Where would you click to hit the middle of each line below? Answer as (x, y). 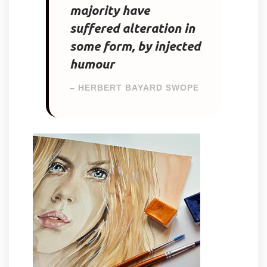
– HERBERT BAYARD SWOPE (134, 87)
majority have (110, 10)
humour (92, 63)
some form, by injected (135, 46)
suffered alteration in (132, 28)
